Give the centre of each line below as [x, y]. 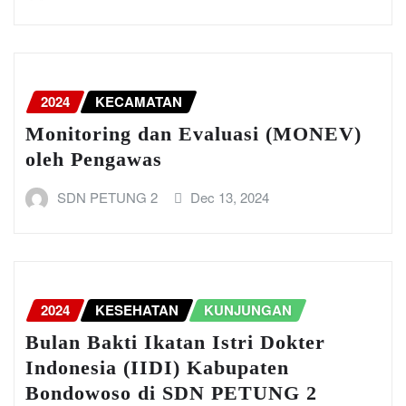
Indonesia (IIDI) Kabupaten [157, 368]
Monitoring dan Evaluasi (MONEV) [193, 134]
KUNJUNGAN [248, 309]
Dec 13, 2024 [230, 198]
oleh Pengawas [94, 159]
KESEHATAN [137, 309]
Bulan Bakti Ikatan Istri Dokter [175, 343]
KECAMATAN [139, 101]
